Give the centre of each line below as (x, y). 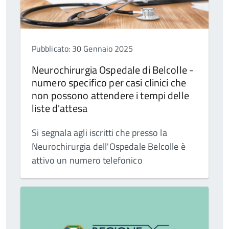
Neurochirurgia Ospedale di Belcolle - (113, 70)
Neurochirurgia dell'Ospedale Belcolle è (109, 147)
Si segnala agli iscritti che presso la (99, 133)
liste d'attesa (60, 108)
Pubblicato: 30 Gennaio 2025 (83, 49)
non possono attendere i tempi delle (110, 96)
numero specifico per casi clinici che (109, 83)
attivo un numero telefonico (87, 161)
